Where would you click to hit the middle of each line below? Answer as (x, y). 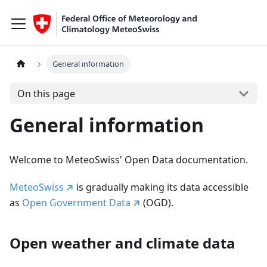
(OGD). (157, 203)
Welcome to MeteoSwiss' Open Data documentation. (129, 160)
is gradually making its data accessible (161, 187)
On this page (46, 93)
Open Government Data (76, 203)
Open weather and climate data (122, 243)
